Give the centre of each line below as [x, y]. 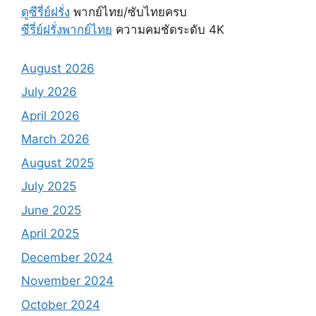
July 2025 [49, 186]
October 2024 [61, 304]
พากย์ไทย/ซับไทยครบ [128, 12]
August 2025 [57, 163]
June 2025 [51, 210]
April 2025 [50, 233]
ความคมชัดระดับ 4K [168, 29]
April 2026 [50, 115]
